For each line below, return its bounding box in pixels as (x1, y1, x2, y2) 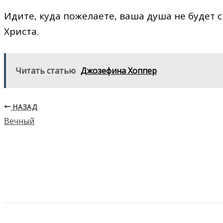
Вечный (4, 115, 34, 127)
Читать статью (15, 65, 76, 77)
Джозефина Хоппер (81, 65, 157, 77)
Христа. (4, 24, 39, 38)
